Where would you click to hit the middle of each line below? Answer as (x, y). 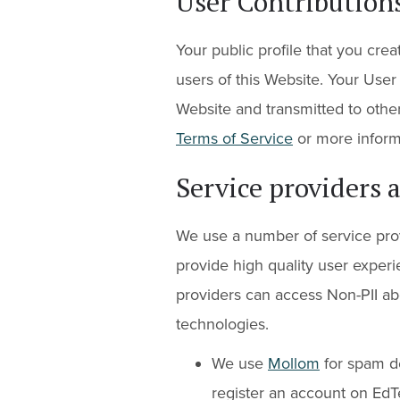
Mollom (294, 363)
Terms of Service (234, 138)
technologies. (222, 324)
